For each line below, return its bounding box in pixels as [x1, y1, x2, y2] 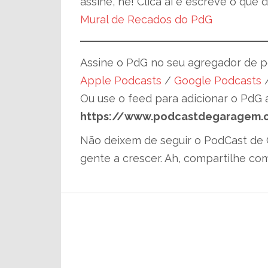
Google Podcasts [174, 74, 261, 87]
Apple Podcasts [80, 74, 162, 87]
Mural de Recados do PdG [80, 13, 212, 26]
